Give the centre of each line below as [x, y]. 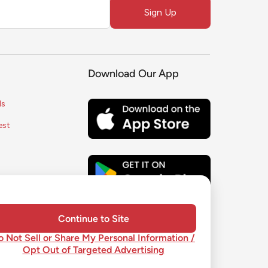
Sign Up [160, 13]
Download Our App [134, 75]
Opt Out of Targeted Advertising [93, 250]
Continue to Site [93, 219]
